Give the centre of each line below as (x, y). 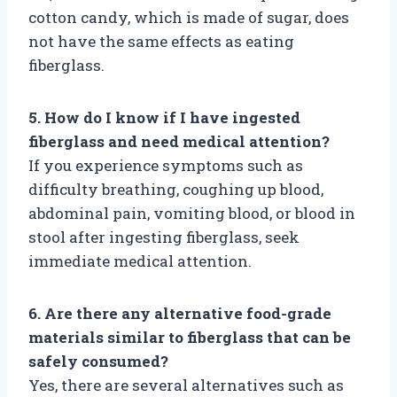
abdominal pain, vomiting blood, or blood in (192, 213)
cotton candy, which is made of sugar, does (189, 17)
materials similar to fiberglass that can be (190, 337)
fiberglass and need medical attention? (179, 141)
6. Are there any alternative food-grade (180, 313)
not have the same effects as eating (161, 41)
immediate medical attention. (140, 261)
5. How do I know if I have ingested (164, 117)
